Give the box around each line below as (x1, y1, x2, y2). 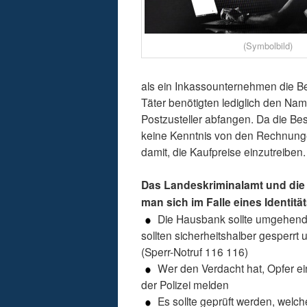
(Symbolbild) (243, 39, 293, 53)
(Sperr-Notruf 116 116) (141, 244, 249, 260)
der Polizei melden (141, 277, 230, 293)
